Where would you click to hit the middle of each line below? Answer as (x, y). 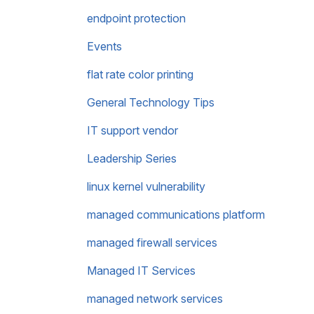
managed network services (155, 299)
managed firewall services (152, 243)
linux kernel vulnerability (146, 186)
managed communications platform (176, 214)
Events (104, 46)
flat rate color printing (140, 74)
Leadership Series (132, 158)
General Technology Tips (151, 102)
